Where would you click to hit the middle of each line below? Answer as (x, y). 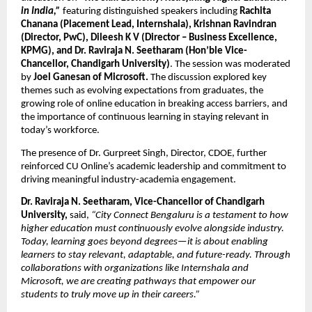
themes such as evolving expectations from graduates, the (142, 91)
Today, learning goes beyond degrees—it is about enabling (145, 242)
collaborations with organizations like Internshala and (135, 268)
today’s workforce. (60, 131)
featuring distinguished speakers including (149, 12)
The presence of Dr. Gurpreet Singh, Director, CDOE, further (144, 153)
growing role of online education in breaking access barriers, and (154, 104)
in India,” (41, 12)
